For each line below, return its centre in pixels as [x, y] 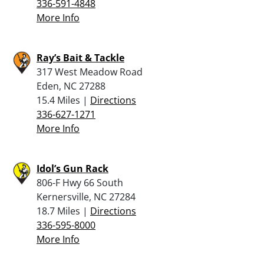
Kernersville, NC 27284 [86, 197]
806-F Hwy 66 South [80, 182]
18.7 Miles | [63, 211]
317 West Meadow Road [90, 72]
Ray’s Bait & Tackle [80, 57]
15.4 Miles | [63, 100]
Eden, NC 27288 [71, 86]
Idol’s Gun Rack [72, 168]
